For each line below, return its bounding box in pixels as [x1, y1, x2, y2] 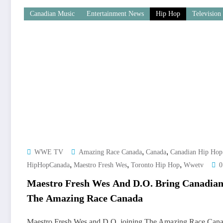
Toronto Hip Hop [131, 161, 180, 169]
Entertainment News [87, 10, 144, 18]
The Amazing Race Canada [27, 193, 143, 204]
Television [192, 10, 221, 18]
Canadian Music [30, 10, 75, 18]
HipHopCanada [27, 161, 70, 169]
